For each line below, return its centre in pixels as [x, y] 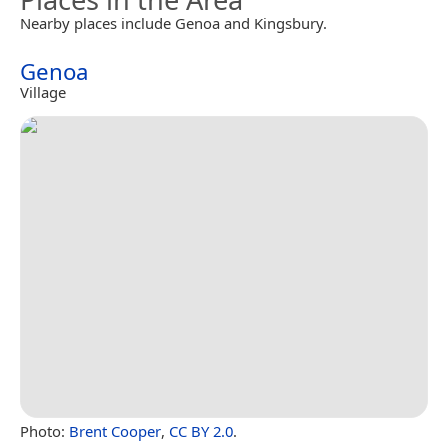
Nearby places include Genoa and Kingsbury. [173, 22]
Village [43, 91]
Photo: [44, 430]
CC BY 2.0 [201, 430]
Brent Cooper [115, 430]
